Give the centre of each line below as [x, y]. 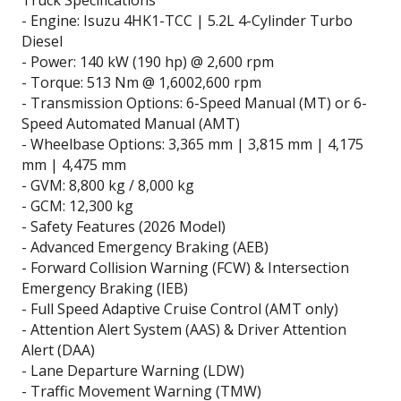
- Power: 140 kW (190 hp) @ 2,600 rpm [148, 61]
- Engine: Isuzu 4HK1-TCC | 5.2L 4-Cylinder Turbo [187, 20]
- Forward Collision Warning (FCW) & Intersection [185, 267]
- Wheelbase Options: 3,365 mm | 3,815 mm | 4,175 [192, 144]
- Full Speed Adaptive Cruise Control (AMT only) [180, 308]
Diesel [42, 41]
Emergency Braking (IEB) [105, 288]
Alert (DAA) [58, 350]
